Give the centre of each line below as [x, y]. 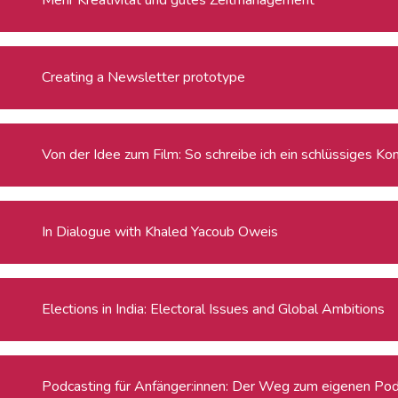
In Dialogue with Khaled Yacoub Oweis [160, 231]
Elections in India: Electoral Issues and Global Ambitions [214, 309]
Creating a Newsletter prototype [144, 77]
